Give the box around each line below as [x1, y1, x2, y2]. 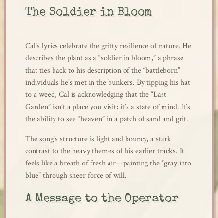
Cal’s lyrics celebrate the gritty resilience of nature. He [25, 41, 191, 51]
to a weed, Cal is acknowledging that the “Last [25, 90, 166, 100]
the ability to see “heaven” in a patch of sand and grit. [25, 114, 188, 124]
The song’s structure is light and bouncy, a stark [25, 134, 171, 144]
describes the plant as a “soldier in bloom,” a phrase [25, 53, 183, 63]
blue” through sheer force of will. [25, 170, 127, 181]
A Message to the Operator [25, 193, 179, 205]
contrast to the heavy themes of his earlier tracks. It [25, 146, 184, 156]
